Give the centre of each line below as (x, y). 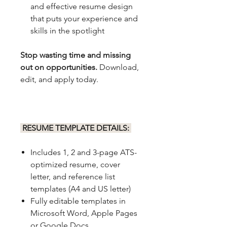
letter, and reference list (73, 176)
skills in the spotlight (67, 30)
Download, (119, 67)
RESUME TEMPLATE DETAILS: (76, 128)
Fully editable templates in (78, 201)
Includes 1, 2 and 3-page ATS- (84, 152)
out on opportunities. (60, 67)
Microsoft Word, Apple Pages (84, 213)
